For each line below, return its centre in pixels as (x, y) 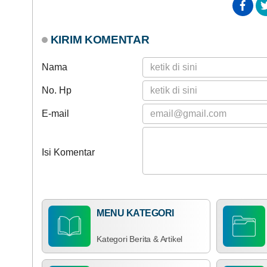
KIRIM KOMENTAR (100, 39)
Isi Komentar (68, 152)
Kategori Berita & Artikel (140, 239)
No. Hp (56, 90)
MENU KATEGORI (135, 213)
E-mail (55, 113)
